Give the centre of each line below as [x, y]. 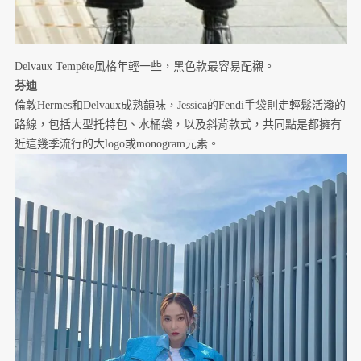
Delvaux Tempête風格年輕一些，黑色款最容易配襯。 [144, 66]
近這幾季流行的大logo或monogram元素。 [116, 143]
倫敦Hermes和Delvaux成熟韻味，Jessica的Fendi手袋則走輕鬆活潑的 [180, 105]
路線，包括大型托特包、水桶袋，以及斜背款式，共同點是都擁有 [178, 124]
